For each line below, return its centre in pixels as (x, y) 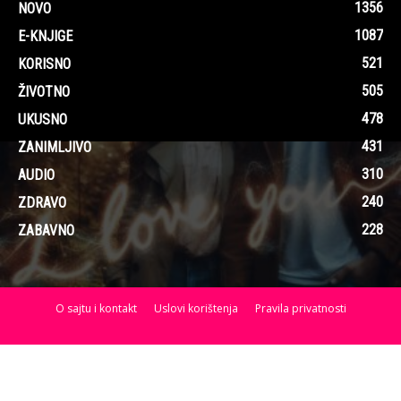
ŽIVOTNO (44, 91)
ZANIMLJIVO (55, 147)
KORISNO (44, 64)
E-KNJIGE (45, 36)
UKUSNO (43, 119)
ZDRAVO (42, 202)
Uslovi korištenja (196, 308)
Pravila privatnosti (300, 308)
